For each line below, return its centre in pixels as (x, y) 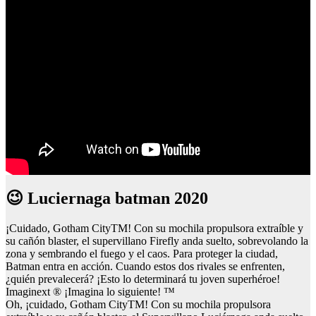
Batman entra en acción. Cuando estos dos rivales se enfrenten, (145, 267)
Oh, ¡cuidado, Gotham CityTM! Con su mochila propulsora (138, 305)
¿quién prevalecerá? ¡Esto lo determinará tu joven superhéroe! (143, 279)
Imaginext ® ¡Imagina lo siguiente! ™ (90, 292)
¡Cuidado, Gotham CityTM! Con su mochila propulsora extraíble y (154, 229)
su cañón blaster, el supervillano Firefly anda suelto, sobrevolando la (157, 241)
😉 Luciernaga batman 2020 (107, 199)
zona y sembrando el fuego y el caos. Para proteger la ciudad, (142, 254)
